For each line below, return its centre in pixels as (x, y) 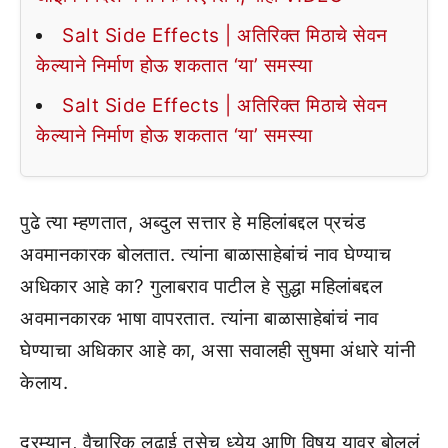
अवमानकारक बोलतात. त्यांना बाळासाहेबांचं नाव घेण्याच (205, 254)
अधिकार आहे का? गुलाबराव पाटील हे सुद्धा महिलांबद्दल (201, 286)
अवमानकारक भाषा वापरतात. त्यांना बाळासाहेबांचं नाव (199, 318)
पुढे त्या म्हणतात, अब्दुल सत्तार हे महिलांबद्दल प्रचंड (193, 222)
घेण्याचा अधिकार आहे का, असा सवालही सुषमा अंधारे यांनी (217, 350)
